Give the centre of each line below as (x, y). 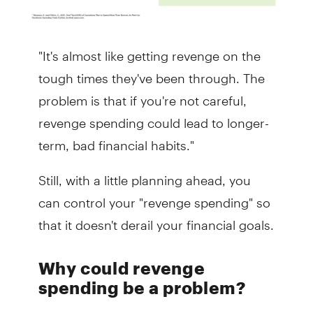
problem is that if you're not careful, (142, 95)
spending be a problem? (142, 288)
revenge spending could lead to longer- (153, 117)
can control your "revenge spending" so (154, 197)
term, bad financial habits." (116, 140)
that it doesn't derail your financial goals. (156, 219)
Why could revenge (122, 268)
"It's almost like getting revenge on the (149, 50)
